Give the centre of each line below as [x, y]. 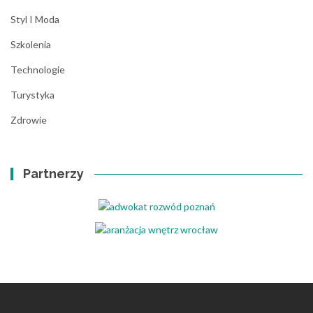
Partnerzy [54, 174]
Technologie [38, 70]
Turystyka [32, 95]
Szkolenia [31, 45]
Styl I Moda [35, 20]
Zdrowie [29, 120]
